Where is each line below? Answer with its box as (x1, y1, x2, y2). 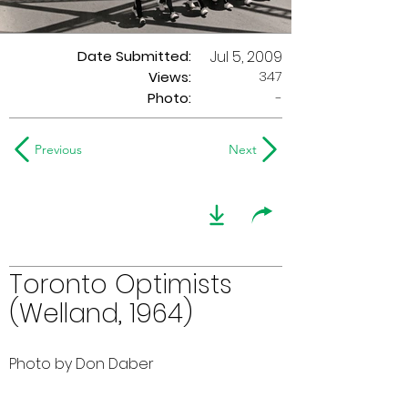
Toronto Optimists (9, 267, 232, 302)
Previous (35, 141, 82, 158)
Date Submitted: (77, 46, 191, 66)
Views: (148, 67, 191, 87)
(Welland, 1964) (9, 296, 193, 331)
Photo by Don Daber (9, 353, 154, 374)
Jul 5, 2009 (210, 46, 282, 67)
